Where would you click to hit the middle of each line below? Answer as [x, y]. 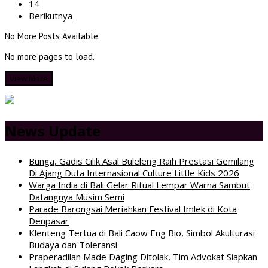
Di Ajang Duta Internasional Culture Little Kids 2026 [134, 173]
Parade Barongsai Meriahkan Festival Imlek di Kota [133, 208]
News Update [53, 130]
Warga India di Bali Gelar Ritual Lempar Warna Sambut [139, 185]
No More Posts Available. [52, 36]
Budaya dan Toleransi [73, 244]
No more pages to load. [50, 56]
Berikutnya [51, 15]
